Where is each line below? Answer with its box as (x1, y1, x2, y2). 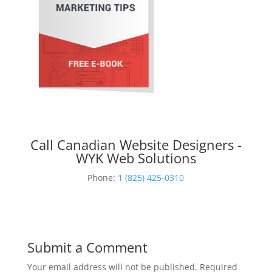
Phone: (87, 171, 118, 183)
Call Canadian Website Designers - (30, 135, 242, 154)
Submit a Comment (27, 237, 148, 256)
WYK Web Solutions (75, 148, 196, 167)
